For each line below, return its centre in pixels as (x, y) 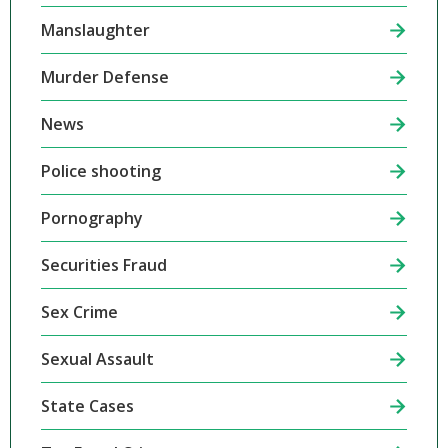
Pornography (91, 218)
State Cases (87, 406)
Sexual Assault (97, 359)
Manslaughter (95, 30)
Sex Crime (79, 312)
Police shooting (100, 171)
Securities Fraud (103, 265)
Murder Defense (104, 77)
